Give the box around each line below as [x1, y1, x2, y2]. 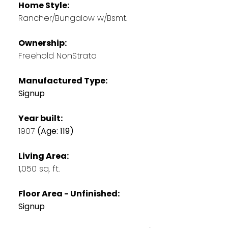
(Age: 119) [37, 125, 74, 137]
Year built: [18, 112, 63, 124]
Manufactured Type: [18, 74, 107, 87]
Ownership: [18, 37, 67, 49]
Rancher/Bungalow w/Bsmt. [18, 12, 127, 24]
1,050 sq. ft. [18, 162, 60, 175]
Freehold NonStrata [18, 49, 97, 62]
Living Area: [18, 150, 69, 162]
